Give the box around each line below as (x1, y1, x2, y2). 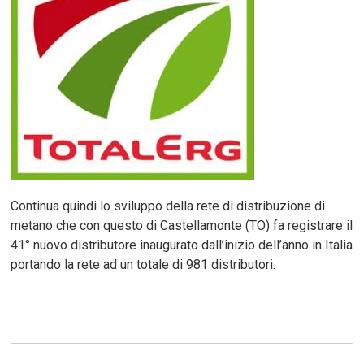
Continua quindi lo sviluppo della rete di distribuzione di (11, 197, 326, 214)
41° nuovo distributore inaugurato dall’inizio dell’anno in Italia (11, 236, 353, 253)
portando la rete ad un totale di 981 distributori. (11, 256, 276, 272)
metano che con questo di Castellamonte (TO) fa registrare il (11, 217, 353, 233)
